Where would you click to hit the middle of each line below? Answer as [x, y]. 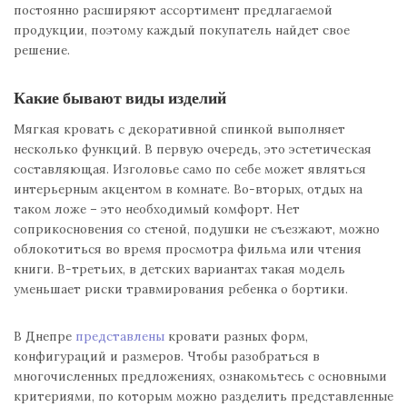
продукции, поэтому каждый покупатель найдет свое [182, 30]
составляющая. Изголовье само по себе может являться [190, 169]
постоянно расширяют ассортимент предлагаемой [173, 10]
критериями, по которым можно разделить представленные [203, 397]
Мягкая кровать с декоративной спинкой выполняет [179, 129]
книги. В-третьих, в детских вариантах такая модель [179, 269]
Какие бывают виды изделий [120, 98]
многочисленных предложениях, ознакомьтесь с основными [200, 377]
